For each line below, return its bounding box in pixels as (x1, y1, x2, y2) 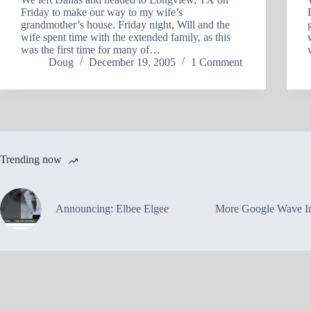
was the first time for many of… (21, 43, 160, 56)
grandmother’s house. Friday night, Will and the (21, 18, 230, 31)
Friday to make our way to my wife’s (21, 6, 183, 18)
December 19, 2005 (89, 56, 176, 68)
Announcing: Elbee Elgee (56, 202, 169, 215)
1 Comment (191, 56, 242, 68)
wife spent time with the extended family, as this (21, 31, 230, 43)
